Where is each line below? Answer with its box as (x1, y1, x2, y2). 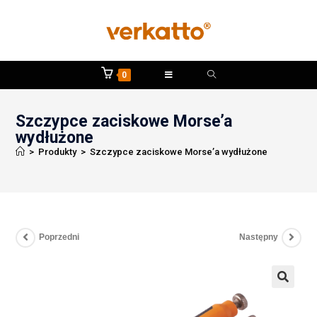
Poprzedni (39, 232, 80, 243)
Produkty (38, 146, 77, 157)
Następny (238, 232, 278, 243)
